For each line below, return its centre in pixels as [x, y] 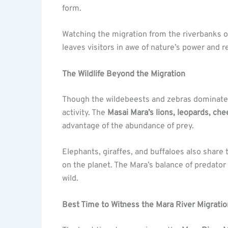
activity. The [85, 113]
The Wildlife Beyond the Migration [124, 74]
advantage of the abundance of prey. [128, 126]
